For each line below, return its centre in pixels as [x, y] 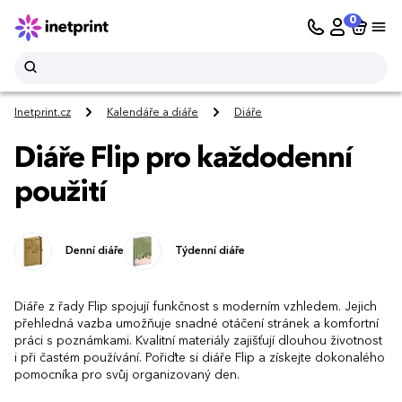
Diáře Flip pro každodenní [183, 159]
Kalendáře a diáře [153, 114]
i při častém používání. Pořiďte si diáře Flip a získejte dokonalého [200, 358]
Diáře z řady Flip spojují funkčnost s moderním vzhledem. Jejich [196, 306]
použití [60, 193]
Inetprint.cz [43, 114]
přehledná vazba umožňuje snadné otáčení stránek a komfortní [197, 323]
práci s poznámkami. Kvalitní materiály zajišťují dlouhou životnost [198, 341]
